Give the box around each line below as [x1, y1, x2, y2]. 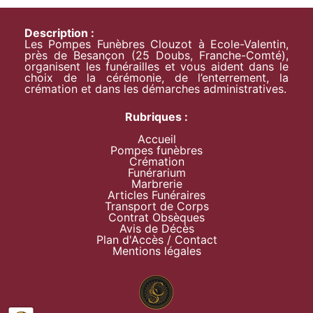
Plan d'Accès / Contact [96, 233, 217, 247]
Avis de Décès [119, 221, 194, 236]
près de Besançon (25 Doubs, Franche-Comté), [24, 48, 289, 63]
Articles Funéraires [108, 188, 205, 203]
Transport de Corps [104, 199, 209, 214]
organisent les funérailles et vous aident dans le [24, 59, 289, 74]
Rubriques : [125, 110, 188, 124]
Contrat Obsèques [108, 210, 205, 225]
